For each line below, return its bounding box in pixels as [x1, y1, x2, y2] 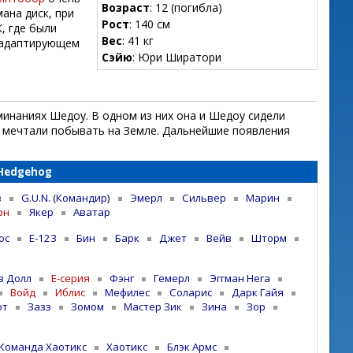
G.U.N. [21, 190, 50, 205]
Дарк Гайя [232, 284, 284, 299]
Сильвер [182, 190, 226, 205]
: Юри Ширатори [132, 50, 221, 65]
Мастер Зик [124, 299, 182, 314]
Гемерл [154, 270, 190, 285]
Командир [56, 190, 107, 205]
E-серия [51, 270, 90, 285]
